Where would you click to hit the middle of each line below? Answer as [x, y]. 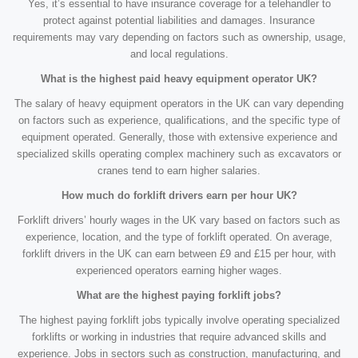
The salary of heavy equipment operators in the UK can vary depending [179, 104]
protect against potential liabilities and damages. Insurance [179, 21]
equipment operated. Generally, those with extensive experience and [179, 137]
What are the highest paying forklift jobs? [179, 296]
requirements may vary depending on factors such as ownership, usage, [179, 38]
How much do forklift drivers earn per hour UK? [179, 196]
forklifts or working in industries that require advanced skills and [179, 337]
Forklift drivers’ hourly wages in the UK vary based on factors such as [179, 221]
